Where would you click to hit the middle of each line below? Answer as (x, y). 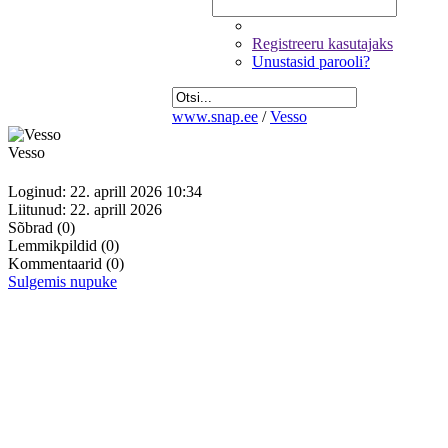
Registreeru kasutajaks (322, 43)
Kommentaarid (57, 264)
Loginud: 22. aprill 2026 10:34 (105, 192)
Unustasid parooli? (311, 61)
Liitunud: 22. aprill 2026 (85, 210)
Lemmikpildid (54, 246)
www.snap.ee (215, 116)
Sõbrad (32, 228)
